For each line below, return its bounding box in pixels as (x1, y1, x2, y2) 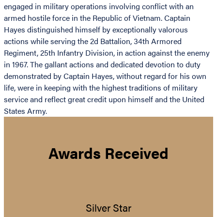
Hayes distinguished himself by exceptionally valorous (4, 24, 188, 35)
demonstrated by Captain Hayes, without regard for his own (4, 70, 206, 82)
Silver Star (86, 200, 131, 215)
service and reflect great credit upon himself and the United (4, 93, 204, 105)
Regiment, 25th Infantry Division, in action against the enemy (4, 47, 210, 59)
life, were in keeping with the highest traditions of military (4, 82, 198, 93)
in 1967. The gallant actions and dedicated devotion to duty (4, 59, 201, 70)
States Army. (4, 105, 47, 117)
